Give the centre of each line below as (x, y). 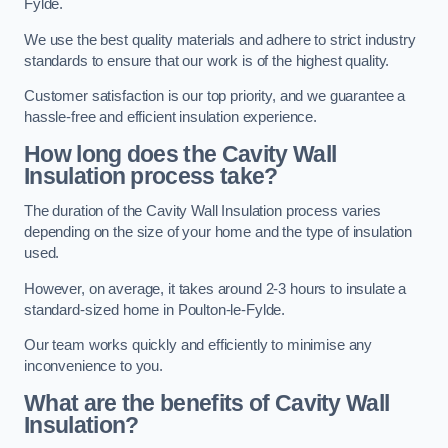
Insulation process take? (151, 175)
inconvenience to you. (93, 366)
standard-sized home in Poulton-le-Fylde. (155, 309)
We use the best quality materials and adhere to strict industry (220, 39)
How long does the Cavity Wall (180, 153)
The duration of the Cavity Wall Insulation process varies (202, 211)
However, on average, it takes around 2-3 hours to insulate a (215, 288)
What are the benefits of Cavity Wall (207, 402)
